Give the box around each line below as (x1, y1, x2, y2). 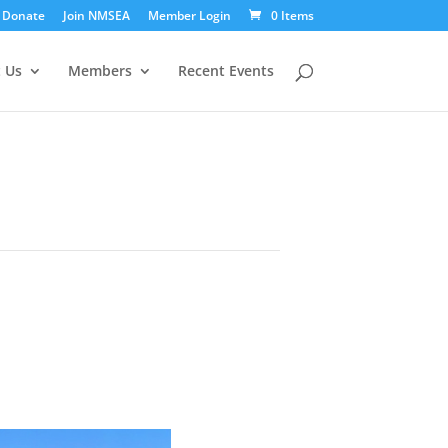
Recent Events (177, 61, 274, 80)
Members (67, 61, 132, 80)
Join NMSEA (62, 7, 130, 24)
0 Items (270, 7, 314, 24)
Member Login (147, 7, 231, 24)
